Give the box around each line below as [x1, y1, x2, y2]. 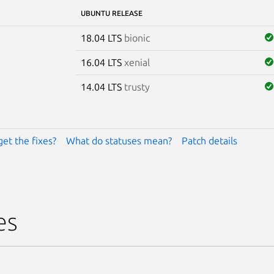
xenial [124, 56, 150, 68]
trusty [124, 81, 150, 92]
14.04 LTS [80, 81, 124, 92]
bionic [124, 32, 150, 43]
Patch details [181, 135, 237, 146]
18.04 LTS [80, 32, 124, 43]
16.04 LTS [80, 56, 124, 68]
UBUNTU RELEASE [80, 9, 143, 17]
